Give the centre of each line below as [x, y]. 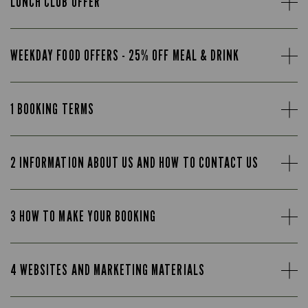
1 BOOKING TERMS [52, 109]
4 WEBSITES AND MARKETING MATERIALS [108, 270]
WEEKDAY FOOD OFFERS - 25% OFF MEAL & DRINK [125, 55]
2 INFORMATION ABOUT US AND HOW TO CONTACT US [135, 163]
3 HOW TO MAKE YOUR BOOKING [84, 216]
